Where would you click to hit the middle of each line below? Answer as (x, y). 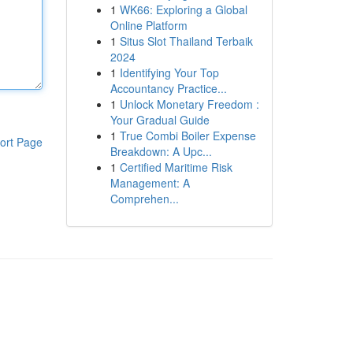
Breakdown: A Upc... (161, 151)
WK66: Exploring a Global (183, 9)
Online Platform (149, 25)
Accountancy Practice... (168, 88)
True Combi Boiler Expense (188, 136)
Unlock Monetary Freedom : (189, 104)
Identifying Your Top (169, 72)
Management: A (150, 183)
